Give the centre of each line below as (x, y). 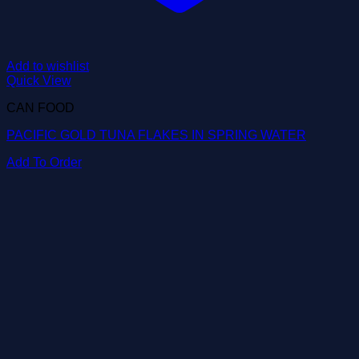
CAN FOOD (40, 108)
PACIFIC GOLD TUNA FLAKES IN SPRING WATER (156, 135)
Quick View (39, 81)
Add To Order (44, 162)
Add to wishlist (48, 66)
